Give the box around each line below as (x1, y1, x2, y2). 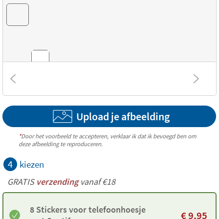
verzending (34, 176, 80, 187)
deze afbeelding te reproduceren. (18, 140, 103, 148)
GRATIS (7, 176, 34, 187)
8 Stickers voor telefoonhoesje (30, 204, 146, 215)
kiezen (20, 158, 44, 170)
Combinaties (9, 79, 47, 88)
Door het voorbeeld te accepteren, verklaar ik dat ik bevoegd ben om (21, 132, 197, 140)
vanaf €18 (80, 176, 115, 187)
